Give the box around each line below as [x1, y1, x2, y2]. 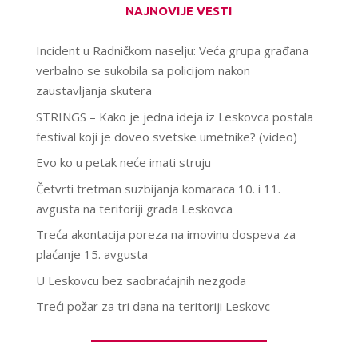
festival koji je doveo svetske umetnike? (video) [35, 128, 297, 145]
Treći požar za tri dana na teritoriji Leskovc [35, 298, 270, 315]
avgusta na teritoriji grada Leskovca [35, 200, 233, 217]
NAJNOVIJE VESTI [125, 4, 233, 18]
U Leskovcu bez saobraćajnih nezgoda [35, 272, 246, 288]
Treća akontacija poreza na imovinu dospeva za [35, 226, 296, 243]
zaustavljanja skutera [35, 82, 152, 99]
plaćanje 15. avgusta [35, 246, 148, 263]
